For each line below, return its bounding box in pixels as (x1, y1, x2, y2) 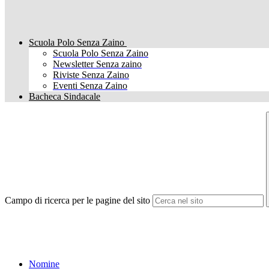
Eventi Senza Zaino (53, 80, 127, 91)
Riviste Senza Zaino (53, 70, 129, 80)
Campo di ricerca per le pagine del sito (5, 195, 150, 206)
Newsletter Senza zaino (53, 59, 142, 70)
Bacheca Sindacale (29, 91, 100, 102)
